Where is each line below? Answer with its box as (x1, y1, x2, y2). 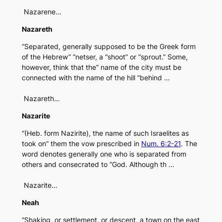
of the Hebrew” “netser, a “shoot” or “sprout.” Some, (21, 53, 188, 61)
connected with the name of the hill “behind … (21, 73, 170, 82)
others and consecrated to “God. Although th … (21, 160, 174, 169)
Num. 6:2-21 (141, 139, 181, 148)
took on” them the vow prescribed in (21, 139, 141, 148)
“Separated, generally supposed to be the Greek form (21, 42, 196, 51)
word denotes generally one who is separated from (21, 150, 186, 159)
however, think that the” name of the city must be (21, 63, 181, 72)
